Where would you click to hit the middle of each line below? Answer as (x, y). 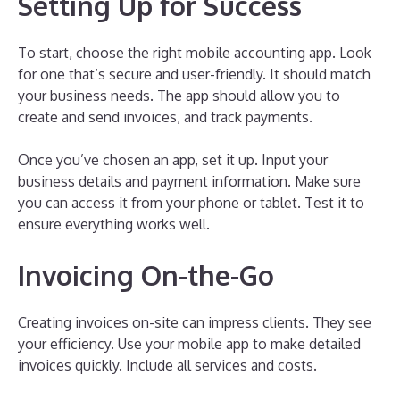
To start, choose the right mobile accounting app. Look (195, 52)
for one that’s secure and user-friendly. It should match (194, 74)
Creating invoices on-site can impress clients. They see (195, 322)
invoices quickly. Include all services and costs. (167, 365)
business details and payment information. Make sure (189, 181)
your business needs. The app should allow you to (179, 95)
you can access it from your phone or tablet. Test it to (191, 202)
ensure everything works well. (114, 224)
